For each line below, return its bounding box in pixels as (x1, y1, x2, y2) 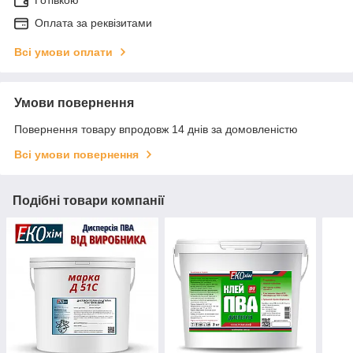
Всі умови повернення (14, 147, 139, 161)
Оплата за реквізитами (35, 16, 152, 29)
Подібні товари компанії (13, 193, 165, 207)
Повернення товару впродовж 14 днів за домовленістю (14, 122, 298, 136)
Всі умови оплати (14, 45, 113, 58)
